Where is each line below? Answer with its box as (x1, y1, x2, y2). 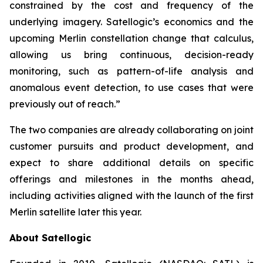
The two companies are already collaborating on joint (9, 124, 254, 136)
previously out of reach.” (9, 98, 120, 110)
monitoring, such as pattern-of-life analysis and (9, 65, 254, 77)
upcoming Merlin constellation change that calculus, (9, 32, 254, 44)
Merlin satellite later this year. (9, 206, 141, 218)
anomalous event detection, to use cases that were (9, 82, 254, 93)
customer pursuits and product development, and (9, 140, 254, 152)
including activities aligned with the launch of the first (9, 190, 254, 201)
